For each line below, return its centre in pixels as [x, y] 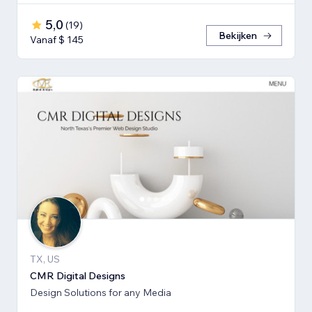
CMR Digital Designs [78, 276]
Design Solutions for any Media [101, 293]
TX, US [45, 259]
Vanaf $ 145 [57, 40]
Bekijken [238, 36]
